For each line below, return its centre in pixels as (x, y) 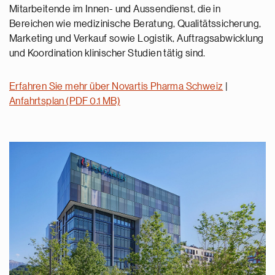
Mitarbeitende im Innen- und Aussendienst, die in (115, 9)
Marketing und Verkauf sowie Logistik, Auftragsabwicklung (137, 39)
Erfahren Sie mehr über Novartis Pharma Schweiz (116, 87)
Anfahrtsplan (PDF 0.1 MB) (65, 101)
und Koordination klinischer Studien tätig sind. (107, 53)
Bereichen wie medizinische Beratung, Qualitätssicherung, (135, 24)
